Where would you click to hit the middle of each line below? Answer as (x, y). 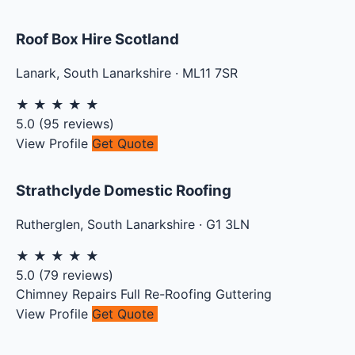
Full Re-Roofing (166, 294)
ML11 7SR (210, 73)
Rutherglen (48, 225)
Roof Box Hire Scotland (97, 40)
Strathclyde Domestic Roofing (124, 191)
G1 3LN (228, 225)
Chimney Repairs (66, 294)
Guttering (244, 294)
